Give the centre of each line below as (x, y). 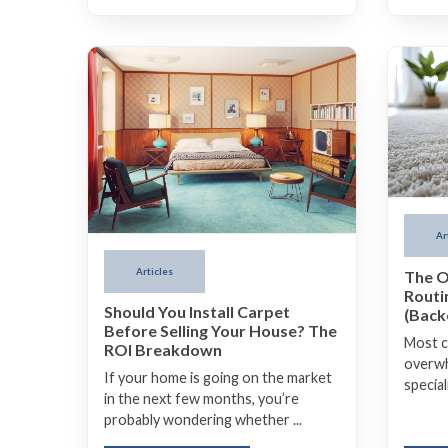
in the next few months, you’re (201, 399)
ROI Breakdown (163, 350)
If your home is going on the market (218, 378)
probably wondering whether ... (203, 420)
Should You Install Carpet (197, 312)
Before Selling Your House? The (220, 331)
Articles (154, 271)
